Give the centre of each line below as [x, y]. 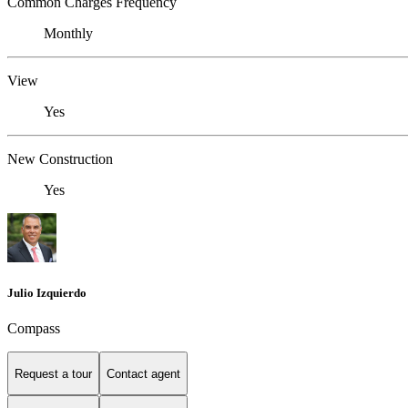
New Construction [60, 159]
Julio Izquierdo [47, 293]
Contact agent [143, 373]
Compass [34, 329]
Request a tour [53, 373]
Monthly [68, 34]
